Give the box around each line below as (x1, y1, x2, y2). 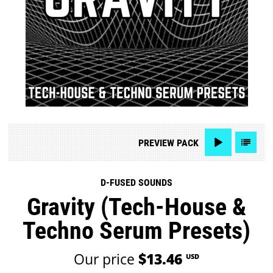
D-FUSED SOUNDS (100, 177, 172, 189)
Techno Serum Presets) (22, 216, 250, 246)
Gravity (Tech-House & (26, 193, 246, 222)
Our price (73, 249, 138, 269)
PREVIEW (138, 136, 174, 149)
